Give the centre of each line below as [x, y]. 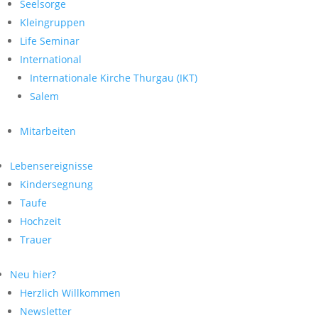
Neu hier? [33, 274]
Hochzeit [40, 221]
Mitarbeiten [48, 131]
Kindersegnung [56, 184]
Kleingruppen [53, 22]
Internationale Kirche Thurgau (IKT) [114, 78]
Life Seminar [50, 41]
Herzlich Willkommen [70, 293]
